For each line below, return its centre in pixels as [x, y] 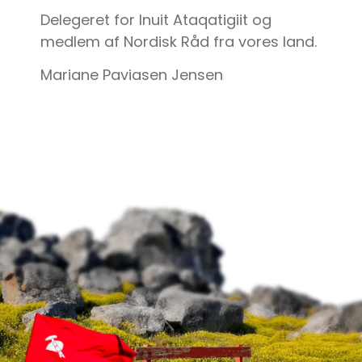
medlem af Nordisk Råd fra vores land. [179, 41]
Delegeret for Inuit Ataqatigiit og [156, 19]
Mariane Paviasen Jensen [132, 75]
